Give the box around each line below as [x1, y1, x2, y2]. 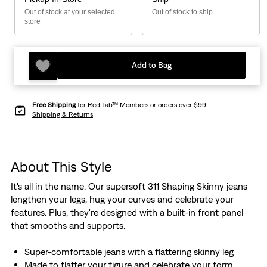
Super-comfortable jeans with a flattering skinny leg [24, 246, 234, 257]
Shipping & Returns [32, 110, 93, 119]
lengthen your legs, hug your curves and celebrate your [10, 194, 234, 205]
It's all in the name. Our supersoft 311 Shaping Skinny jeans [10, 181, 247, 192]
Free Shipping [32, 101, 76, 110]
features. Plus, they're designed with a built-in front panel [10, 207, 243, 218]
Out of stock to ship [152, 8, 213, 17]
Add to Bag [131, 60, 172, 70]
